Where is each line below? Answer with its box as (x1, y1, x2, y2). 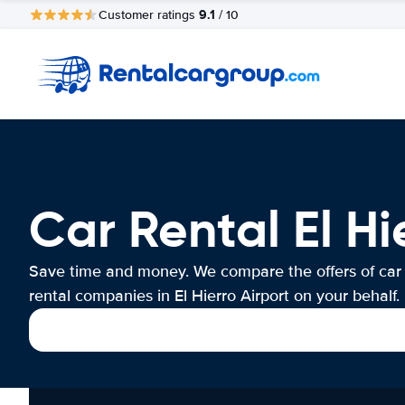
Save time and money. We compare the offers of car (29, 261, 401, 281)
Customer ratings (99, 6, 199, 23)
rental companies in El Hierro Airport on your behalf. (29, 286, 400, 306)
